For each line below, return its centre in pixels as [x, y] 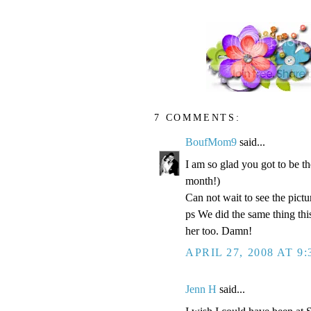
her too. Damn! [219, 231]
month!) [203, 181]
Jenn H [201, 289]
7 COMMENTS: [197, 117]
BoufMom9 [211, 142]
